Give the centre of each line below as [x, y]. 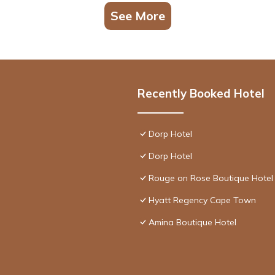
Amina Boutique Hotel [192, 222]
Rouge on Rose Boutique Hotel [211, 178]
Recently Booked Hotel [201, 93]
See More [137, 15]
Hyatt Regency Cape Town [202, 200]
